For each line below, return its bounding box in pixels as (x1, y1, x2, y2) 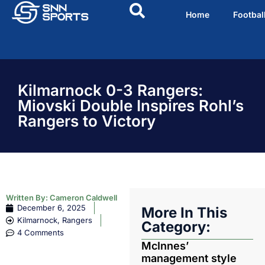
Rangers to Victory (18, 112, 156, 130)
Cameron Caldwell (50, 193, 117, 202)
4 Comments (17, 228, 64, 237)
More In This (141, 204, 227, 221)
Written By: (6, 193, 50, 202)
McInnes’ (141, 240, 189, 252)
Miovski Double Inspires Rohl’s (18, 96, 244, 115)
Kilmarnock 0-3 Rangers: (18, 81, 203, 99)
